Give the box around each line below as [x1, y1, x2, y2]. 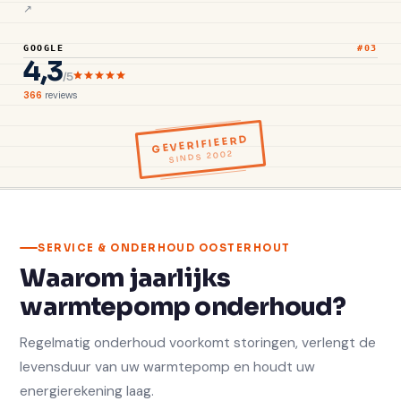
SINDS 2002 [167, 148, 235, 165]
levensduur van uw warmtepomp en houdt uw [20, 357, 316, 376]
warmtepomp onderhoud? [20, 291, 346, 322]
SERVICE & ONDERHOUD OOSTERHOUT [38, 241, 291, 254]
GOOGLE [23, 43, 64, 53]
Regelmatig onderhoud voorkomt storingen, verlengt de [20, 333, 377, 352]
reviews [42, 89, 78, 101]
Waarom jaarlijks [20, 262, 231, 294]
